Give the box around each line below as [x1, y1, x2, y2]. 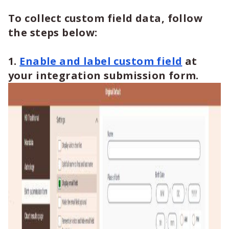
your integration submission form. [8, 68, 199, 82]
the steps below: [8, 26, 98, 39]
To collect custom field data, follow [8, 11, 203, 25]
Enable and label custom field [19, 54, 182, 68]
